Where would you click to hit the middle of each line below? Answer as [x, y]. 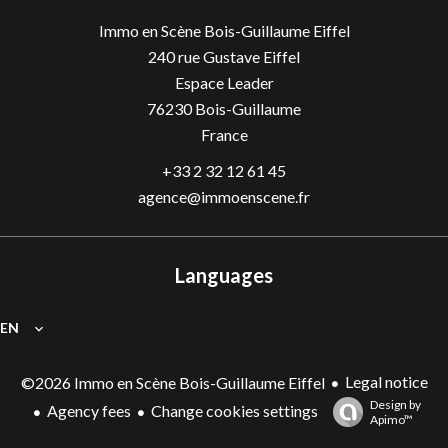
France [224, 134]
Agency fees [89, 410]
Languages [224, 275]
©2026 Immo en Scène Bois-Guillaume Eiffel [172, 382]
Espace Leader [224, 82]
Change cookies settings [234, 410]
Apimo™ [391, 419]
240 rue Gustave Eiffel [224, 56]
